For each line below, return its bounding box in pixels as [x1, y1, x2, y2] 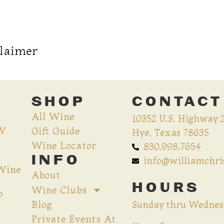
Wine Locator [31, 139, 96, 152]
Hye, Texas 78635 [132, 127, 209, 139]
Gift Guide [31, 125, 80, 137]
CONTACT [132, 94, 223, 110]
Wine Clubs [31, 183, 87, 196]
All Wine [31, 110, 74, 123]
